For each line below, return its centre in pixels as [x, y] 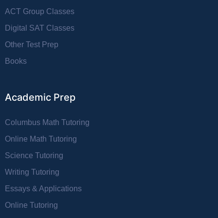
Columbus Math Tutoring [47, 122]
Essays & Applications [43, 188]
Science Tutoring [34, 155]
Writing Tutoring [32, 172]
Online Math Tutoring [41, 139]
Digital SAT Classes [40, 28]
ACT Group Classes [40, 11]
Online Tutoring [31, 205]
